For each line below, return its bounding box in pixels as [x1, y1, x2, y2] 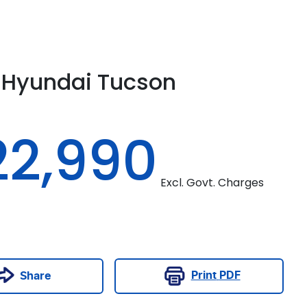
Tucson [97, 66, 177, 98]
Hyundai [1, 66, 93, 98]
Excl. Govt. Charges [160, 175, 265, 191]
